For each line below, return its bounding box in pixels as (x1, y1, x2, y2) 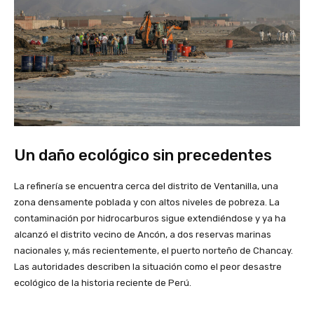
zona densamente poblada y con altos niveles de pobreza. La (14, 197, 280, 208)
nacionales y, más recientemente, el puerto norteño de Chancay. (14, 245, 293, 257)
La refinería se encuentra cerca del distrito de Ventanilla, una (14, 181, 278, 192)
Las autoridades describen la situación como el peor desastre (14, 261, 282, 273)
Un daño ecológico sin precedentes (14, 146, 272, 165)
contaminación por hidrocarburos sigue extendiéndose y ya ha (14, 213, 286, 224)
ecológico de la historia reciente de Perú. (14, 278, 191, 289)
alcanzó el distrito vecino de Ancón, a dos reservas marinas (14, 229, 271, 240)
